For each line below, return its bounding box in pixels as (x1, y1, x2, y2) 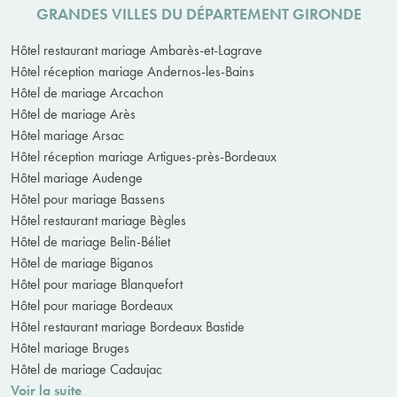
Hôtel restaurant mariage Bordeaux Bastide (11, 316, 245, 336)
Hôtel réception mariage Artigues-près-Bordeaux (11, 146, 276, 166)
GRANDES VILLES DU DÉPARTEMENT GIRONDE (35, 3, 362, 24)
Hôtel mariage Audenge (11, 167, 143, 187)
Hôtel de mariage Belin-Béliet (11, 231, 170, 251)
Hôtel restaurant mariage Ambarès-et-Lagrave (11, 40, 262, 59)
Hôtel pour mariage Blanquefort (11, 274, 183, 293)
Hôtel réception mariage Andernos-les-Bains (11, 61, 254, 81)
